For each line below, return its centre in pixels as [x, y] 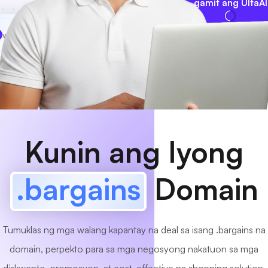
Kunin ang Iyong [134, 152]
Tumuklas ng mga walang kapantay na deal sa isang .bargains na [134, 230]
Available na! [105, 34]
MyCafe [37, 35]
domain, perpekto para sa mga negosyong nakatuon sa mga [134, 249]
